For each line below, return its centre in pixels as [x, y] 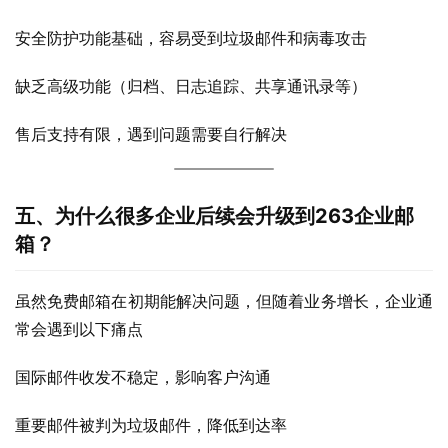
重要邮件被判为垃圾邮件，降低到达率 [151, 425]
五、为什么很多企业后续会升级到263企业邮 [214, 216]
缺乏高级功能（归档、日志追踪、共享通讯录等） [191, 86]
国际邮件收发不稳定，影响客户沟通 [143, 377]
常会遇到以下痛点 [79, 329]
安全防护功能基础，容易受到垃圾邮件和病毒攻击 [191, 38]
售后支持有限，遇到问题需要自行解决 [151, 134]
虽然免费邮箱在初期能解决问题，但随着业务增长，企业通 [224, 301]
